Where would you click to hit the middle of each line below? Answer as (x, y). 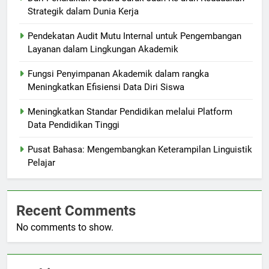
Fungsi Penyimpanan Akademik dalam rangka (118, 74)
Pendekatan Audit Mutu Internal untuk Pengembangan (134, 36)
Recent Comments (76, 211)
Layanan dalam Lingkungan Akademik (103, 50)
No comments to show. (65, 228)
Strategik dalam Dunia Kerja (83, 12)
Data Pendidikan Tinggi (74, 125)
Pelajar (41, 163)
